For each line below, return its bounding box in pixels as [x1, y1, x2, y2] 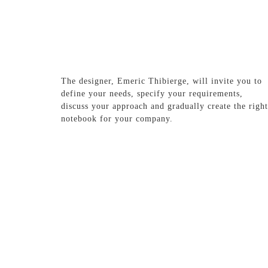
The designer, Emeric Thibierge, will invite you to [61, 77, 262, 86]
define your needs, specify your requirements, [61, 89, 243, 98]
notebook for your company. [61, 114, 173, 123]
